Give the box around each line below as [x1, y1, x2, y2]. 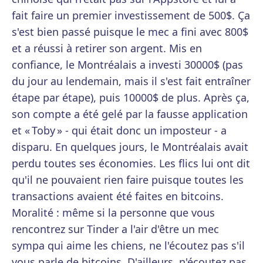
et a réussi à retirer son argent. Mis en [12, 41, 202, 56]
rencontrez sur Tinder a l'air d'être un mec [12, 222, 219, 237]
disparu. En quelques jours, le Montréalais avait [12, 140, 248, 154]
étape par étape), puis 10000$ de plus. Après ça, [12, 90, 249, 105]
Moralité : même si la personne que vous [12, 205, 215, 220]
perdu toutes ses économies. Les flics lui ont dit [12, 156, 250, 171]
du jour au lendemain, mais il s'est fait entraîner [12, 74, 251, 89]
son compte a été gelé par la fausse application [12, 107, 248, 122]
